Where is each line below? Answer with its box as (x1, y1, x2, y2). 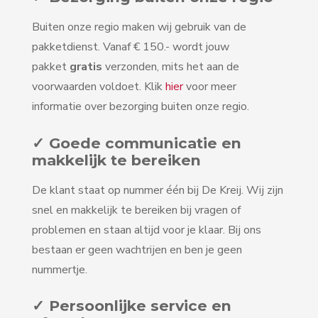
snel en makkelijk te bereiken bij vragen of (32, 202, 241, 218)
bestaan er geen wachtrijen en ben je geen (32, 241, 242, 258)
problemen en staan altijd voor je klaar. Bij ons (32, 221, 261, 238)
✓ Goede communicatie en (32, 133, 241, 152)
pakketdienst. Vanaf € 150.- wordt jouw (32, 39, 229, 55)
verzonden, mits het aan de (102, 59, 239, 75)
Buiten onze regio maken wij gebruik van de (32, 19, 246, 35)
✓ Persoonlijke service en (32, 297, 231, 315)
